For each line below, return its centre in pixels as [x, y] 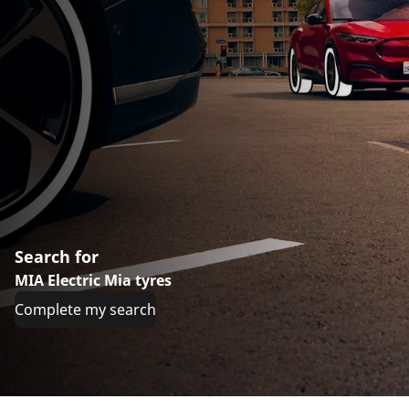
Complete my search [85, 309]
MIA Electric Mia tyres [93, 280]
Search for [57, 257]
